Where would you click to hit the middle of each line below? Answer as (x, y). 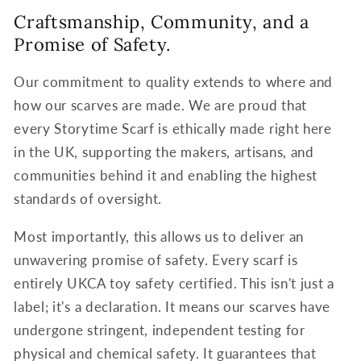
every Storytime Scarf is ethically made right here (173, 129)
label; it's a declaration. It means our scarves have (172, 306)
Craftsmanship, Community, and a (162, 22)
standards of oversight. (88, 199)
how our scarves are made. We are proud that (160, 106)
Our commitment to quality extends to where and (173, 82)
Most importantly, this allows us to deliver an (159, 236)
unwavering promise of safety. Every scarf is (156, 259)
